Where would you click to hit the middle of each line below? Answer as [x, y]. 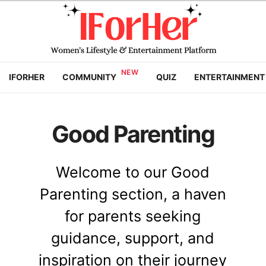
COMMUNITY [89, 77]
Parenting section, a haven [133, 194]
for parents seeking [133, 216]
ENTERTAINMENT [229, 77]
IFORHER [27, 77]
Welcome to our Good [133, 172]
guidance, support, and [133, 238]
